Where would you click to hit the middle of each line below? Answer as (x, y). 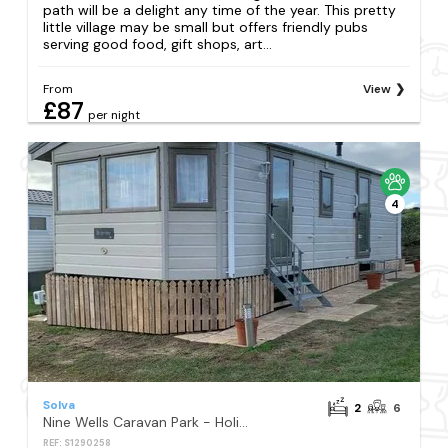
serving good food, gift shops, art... (158, 43)
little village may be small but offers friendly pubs (206, 26)
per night (114, 114)
